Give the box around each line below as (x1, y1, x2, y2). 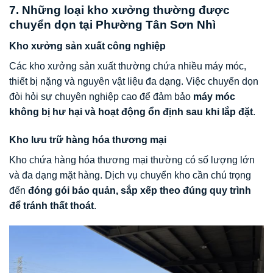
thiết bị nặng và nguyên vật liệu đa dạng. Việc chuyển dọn (9, 76, 258, 87)
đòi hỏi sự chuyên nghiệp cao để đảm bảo (9, 91, 193, 102)
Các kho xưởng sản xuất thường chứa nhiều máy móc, (9, 60, 246, 71)
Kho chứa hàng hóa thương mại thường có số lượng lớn (9, 154, 255, 165)
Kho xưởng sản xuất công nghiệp (9, 40, 166, 51)
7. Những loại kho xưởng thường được (9, 4, 230, 17)
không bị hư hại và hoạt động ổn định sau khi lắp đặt (9, 106, 253, 117)
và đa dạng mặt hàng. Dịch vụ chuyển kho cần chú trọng (9, 169, 251, 180)
